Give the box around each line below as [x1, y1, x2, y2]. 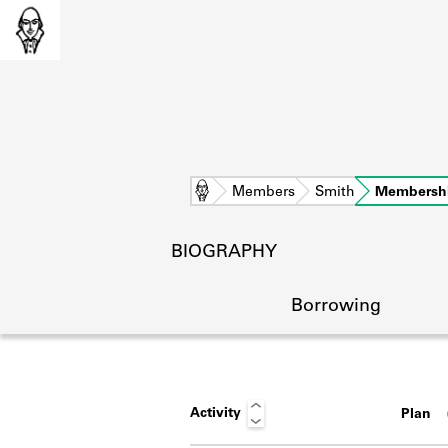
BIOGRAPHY [171, 243, 277, 262]
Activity [190, 406, 241, 421]
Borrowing [290, 297, 381, 316]
